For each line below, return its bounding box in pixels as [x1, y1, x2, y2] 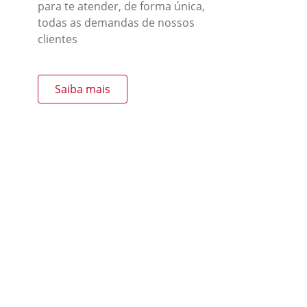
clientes [38, 32, 77, 47]
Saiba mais [55, 82, 110, 97]
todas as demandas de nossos [38, 15, 195, 30]
